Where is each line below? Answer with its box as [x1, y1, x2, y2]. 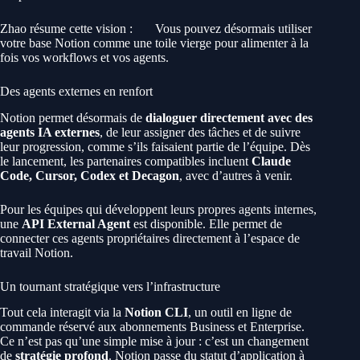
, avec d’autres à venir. [179, 168, 292, 182]
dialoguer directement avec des [145, 110, 313, 125]
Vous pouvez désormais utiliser [152, 21, 312, 35]
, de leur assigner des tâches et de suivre [100, 125, 301, 139]
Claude [252, 153, 291, 168]
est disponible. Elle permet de [130, 216, 282, 231]
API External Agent [22, 216, 130, 231]
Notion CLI [125, 305, 188, 320]
